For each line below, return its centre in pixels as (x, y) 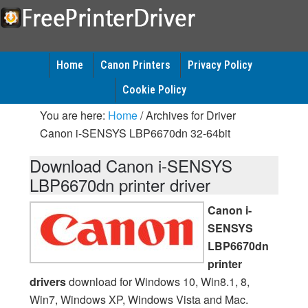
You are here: (74, 115)
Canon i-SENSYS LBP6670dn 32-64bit (135, 133)
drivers (47, 282)
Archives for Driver (189, 115)
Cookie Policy (154, 90)
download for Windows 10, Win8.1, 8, (157, 282)
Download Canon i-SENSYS (131, 165)
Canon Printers (135, 65)
